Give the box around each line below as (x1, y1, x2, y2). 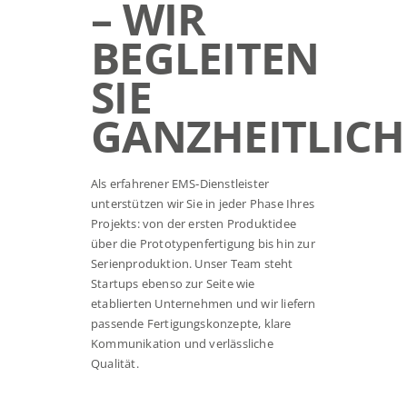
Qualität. (90, 355, 139, 372)
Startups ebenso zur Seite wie (90, 275, 255, 293)
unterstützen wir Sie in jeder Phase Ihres (90, 195, 314, 213)
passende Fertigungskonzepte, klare (90, 315, 292, 333)
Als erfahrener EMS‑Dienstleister (90, 175, 270, 193)
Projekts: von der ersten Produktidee (90, 215, 297, 233)
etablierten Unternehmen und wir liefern (90, 295, 316, 313)
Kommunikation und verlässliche (90, 335, 273, 352)
